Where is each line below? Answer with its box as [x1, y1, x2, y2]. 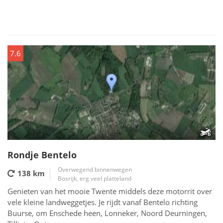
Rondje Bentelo [7, 149, 77, 161]
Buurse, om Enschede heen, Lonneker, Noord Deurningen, [7, 208, 207, 218]
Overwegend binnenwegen [58, 165, 132, 174]
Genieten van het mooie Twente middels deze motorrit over [7, 186, 212, 196]
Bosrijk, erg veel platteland [58, 174, 131, 183]
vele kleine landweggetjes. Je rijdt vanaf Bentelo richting [7, 197, 198, 207]
